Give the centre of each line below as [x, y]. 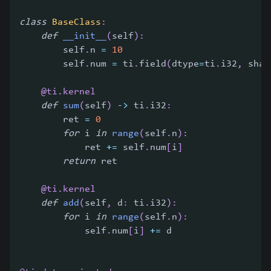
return [79, 162]
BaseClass [77, 23]
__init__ [85, 37]
